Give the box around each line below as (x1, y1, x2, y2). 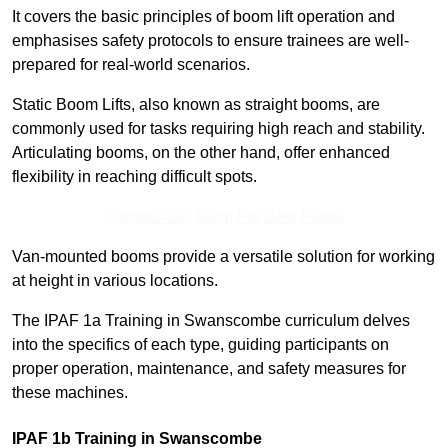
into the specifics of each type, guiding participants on (12, 336, 389, 354)
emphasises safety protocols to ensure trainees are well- (12, 32, 409, 50)
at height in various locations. (12, 272, 218, 290)
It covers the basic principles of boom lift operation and (12, 8, 395, 26)
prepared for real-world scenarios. (12, 56, 250, 74)
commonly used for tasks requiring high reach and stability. (12, 120, 425, 138)
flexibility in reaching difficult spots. (12, 168, 257, 186)
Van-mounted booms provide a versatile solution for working (12, 248, 435, 266)
